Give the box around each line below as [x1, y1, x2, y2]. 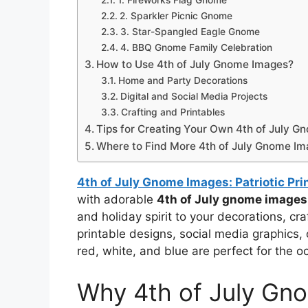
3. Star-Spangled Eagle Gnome [120, 26, 260, 37]
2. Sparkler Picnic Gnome [119, 10, 232, 21]
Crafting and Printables [120, 107, 225, 118]
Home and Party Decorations [118, 75, 247, 86]
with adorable [77, 192, 157, 206]
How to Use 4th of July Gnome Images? [96, 58, 294, 71]
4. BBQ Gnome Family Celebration [120, 42, 272, 53]
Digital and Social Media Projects [120, 91, 267, 102]
